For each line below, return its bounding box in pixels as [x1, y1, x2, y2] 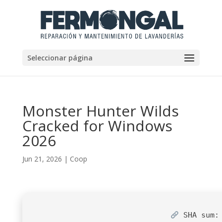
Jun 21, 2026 [22, 154, 62, 164]
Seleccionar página [27, 53, 93, 62]
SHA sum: [178, 211, 219, 220]
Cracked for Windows [22, 115, 172, 136]
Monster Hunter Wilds [22, 101, 179, 121]
